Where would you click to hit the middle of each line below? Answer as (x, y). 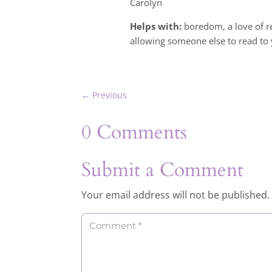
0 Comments (134, 132)
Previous (110, 95)
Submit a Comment (163, 170)
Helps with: (156, 26)
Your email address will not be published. (176, 195)
